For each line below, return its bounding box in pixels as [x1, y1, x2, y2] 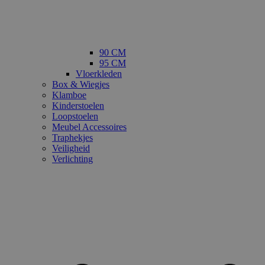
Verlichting [52, 153, 93, 164]
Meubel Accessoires [52, 121, 127, 132]
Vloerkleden [76, 68, 122, 79]
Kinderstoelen [52, 100, 104, 111]
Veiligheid [52, 143, 90, 153]
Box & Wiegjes [52, 79, 109, 89]
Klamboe [52, 89, 86, 100]
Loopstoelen [52, 111, 98, 121]
